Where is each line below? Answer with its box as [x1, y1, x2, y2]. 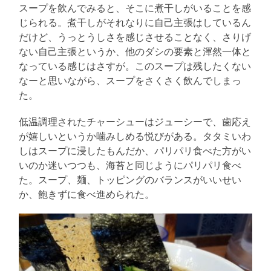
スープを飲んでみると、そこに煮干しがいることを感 [19, 2, 252, 14]
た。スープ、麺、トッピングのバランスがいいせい [19, 174, 242, 186]
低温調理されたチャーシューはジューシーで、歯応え [19, 116, 252, 128]
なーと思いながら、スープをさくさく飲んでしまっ [19, 74, 242, 87]
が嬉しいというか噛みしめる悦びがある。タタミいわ [19, 130, 252, 142]
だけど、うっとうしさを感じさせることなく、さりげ [19, 31, 252, 43]
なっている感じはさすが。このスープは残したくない [19, 60, 252, 72]
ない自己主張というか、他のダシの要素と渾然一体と [19, 45, 252, 57]
